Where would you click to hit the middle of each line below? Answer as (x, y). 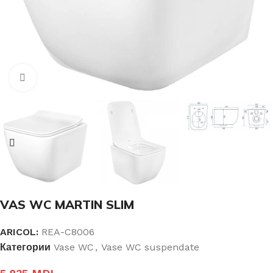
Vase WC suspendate (150, 247)
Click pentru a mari (78, 78)
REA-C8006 (68, 232)
